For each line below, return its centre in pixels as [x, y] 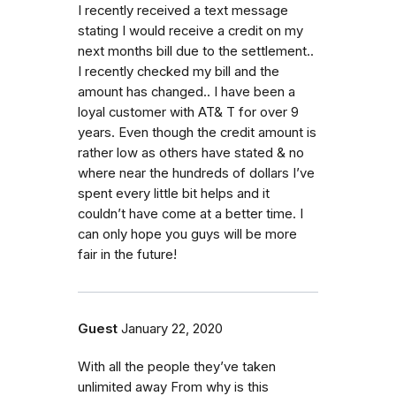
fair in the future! [127, 254]
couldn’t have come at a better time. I [190, 213]
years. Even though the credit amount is [197, 132]
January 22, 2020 [172, 328]
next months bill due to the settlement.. [196, 51]
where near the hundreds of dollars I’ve [196, 173]
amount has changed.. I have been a [187, 91]
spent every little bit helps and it [174, 193]
